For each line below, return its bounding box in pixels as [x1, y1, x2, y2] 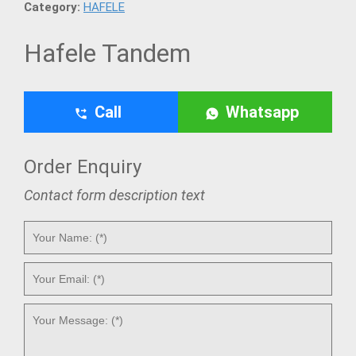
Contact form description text [24, 187, 205, 203]
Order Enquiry [24, 156, 141, 178]
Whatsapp [226, 103, 299, 122]
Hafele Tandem [24, 38, 191, 68]
